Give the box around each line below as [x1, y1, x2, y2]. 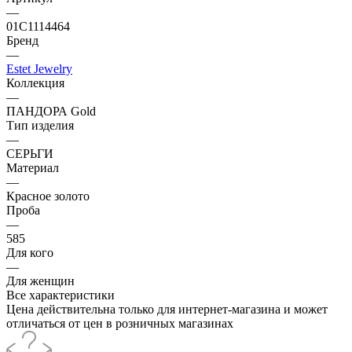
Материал [6, 160, 59, 174]
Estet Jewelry [6, 61, 72, 75]
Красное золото [6, 189, 90, 203]
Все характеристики [6, 288, 115, 302]
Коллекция [6, 75, 64, 90]
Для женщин [6, 273, 75, 288]
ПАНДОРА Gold [6, 104, 96, 118]
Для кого [6, 245, 53, 259]
